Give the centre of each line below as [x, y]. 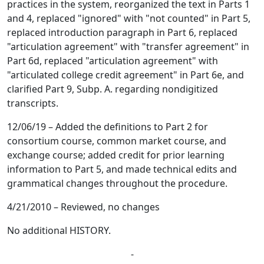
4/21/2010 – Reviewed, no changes [83, 207]
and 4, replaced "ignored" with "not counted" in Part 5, [129, 18]
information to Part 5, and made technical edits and [122, 169]
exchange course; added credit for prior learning [116, 155]
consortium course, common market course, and [117, 141]
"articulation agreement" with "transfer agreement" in [128, 47]
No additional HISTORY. [59, 230]
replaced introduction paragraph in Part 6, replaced [122, 32]
